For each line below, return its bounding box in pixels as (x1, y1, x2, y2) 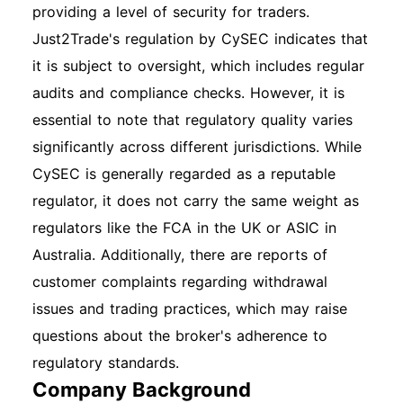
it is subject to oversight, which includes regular (32, 57, 364, 75)
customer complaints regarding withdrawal (32, 273, 327, 291)
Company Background (32, 378, 251, 401)
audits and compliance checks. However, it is (32, 84, 345, 102)
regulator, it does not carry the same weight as (32, 192, 359, 210)
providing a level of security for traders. (32, 3, 309, 21)
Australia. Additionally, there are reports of (32, 246, 327, 264)
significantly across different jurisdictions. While (32, 138, 362, 156)
